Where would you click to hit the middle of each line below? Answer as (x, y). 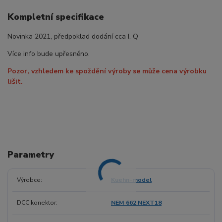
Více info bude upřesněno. (49, 54)
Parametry (31, 154)
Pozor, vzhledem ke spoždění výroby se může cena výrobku (107, 71)
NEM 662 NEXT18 (136, 203)
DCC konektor (36, 203)
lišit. (15, 81)
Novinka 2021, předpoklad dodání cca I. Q (73, 36)
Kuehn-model (131, 180)
